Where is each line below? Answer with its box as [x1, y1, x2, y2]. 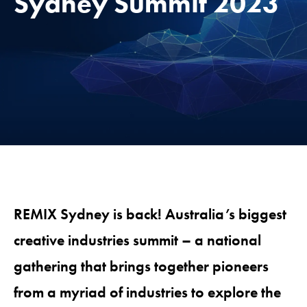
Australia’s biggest [162, 204, 286, 224]
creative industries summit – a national [14, 230, 261, 250]
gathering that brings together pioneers [14, 256, 269, 276]
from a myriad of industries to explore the [14, 282, 281, 302]
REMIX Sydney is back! [14, 204, 162, 224]
